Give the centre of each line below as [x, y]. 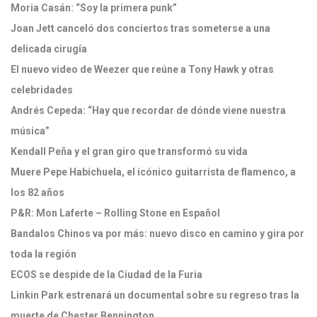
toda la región [44, 254]
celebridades [42, 90]
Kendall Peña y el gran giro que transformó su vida [130, 151]
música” [30, 131]
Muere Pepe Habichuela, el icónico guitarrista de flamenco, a [153, 172]
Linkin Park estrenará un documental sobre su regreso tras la [155, 295]
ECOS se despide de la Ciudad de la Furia [106, 275]
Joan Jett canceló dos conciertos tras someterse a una [140, 28]
